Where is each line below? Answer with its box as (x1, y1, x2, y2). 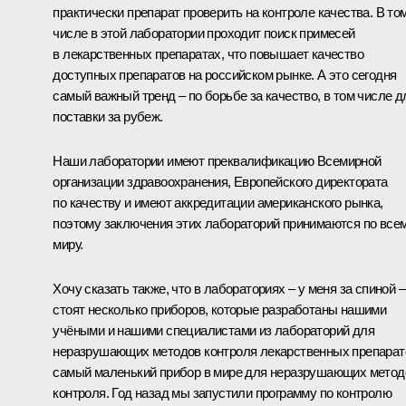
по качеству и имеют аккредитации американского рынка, (53, 194, 383, 210)
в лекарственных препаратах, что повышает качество (53, 45, 363, 62)
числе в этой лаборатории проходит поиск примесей (53, 24, 355, 41)
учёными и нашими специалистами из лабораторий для (53, 322, 374, 338)
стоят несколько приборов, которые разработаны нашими (53, 301, 387, 317)
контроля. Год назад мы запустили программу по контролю (53, 384, 391, 401)
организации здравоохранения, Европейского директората (53, 173, 388, 189)
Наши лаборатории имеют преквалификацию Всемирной (53, 152, 382, 169)
